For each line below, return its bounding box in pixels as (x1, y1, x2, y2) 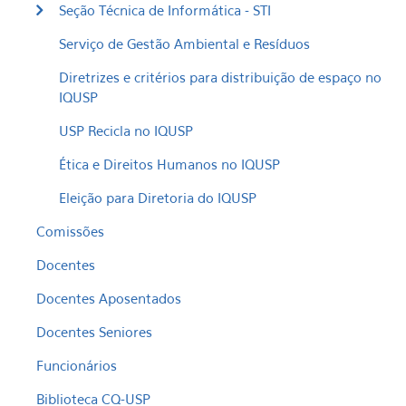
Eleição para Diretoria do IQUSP (59, 189, 256, 206)
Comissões (36, 223, 104, 239)
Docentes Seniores (36, 324, 152, 340)
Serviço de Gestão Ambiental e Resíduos (59, 35, 310, 52)
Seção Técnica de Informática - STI (59, 2, 271, 18)
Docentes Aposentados (36, 290, 181, 306)
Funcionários (36, 357, 117, 373)
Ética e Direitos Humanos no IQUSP (59, 156, 280, 172)
